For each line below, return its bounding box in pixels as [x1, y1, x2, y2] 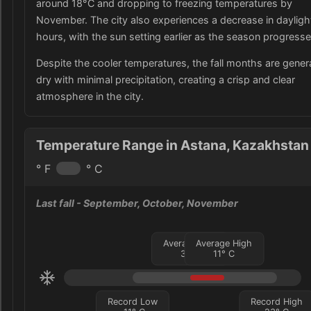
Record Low [107, 296, 158, 308]
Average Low [162, 237, 217, 249]
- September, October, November [74, 197, 238, 210]
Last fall [36, 197, 74, 210]
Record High [251, 296, 303, 308]
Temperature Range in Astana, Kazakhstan [36, 136, 309, 153]
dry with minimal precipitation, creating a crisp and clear [36, 73, 295, 85]
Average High [196, 237, 253, 249]
